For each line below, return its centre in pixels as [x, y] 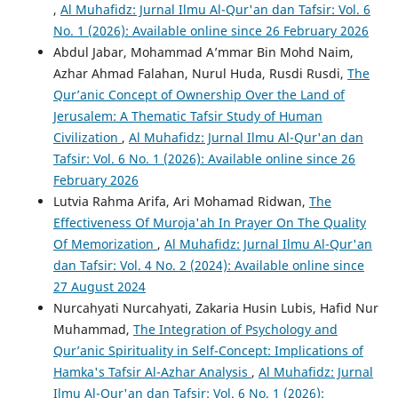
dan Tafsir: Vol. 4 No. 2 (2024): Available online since [208, 266]
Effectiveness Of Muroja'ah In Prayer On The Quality [209, 223]
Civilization [87, 138]
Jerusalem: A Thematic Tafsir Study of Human [187, 116]
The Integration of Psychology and [235, 330]
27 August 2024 [99, 287]
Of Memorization [105, 244]
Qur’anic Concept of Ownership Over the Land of [199, 95]
